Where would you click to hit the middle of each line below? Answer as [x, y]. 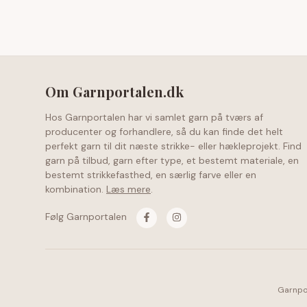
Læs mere [128, 189]
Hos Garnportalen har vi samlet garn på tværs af [154, 117]
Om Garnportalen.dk [114, 91]
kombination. [76, 189]
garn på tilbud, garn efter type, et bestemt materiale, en [172, 160]
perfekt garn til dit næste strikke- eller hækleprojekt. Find [173, 146]
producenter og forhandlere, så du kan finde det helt [164, 132]
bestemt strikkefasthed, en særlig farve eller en [151, 175]
